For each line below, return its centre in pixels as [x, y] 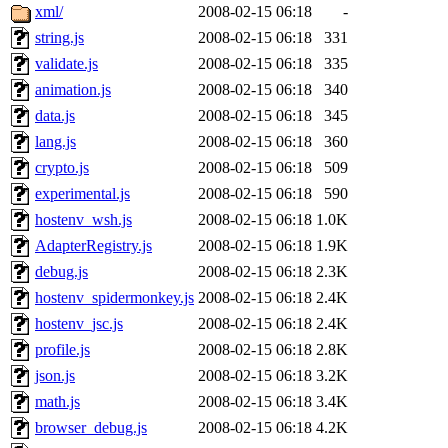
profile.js [62, 350]
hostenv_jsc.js [79, 324]
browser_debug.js [91, 428]
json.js [55, 376]
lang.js [55, 142]
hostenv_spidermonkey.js [114, 298]
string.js [59, 38]
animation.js [73, 90]
